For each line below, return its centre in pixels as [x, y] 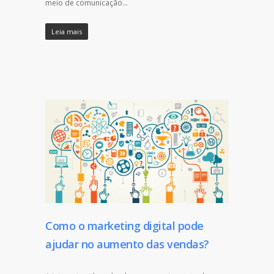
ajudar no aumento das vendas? [127, 244]
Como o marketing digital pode [124, 225]
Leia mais [67, 31]
